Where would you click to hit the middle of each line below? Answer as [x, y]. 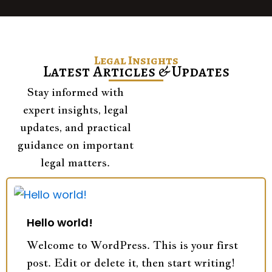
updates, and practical [75, 127]
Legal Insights [136, 61]
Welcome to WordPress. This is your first [132, 245]
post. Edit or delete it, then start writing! [131, 263]
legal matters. [76, 162]
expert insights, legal [75, 109]
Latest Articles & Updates [136, 72]
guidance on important [75, 144]
